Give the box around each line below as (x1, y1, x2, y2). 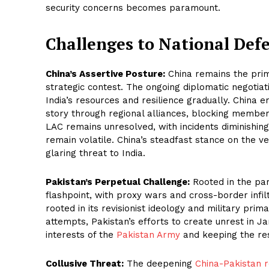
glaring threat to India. (46, 148, 145, 159)
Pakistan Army (116, 229, 180, 241)
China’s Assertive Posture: (46, 68, 165, 80)
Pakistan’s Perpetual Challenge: (46, 177, 190, 188)
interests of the (46, 229, 116, 241)
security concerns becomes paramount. (46, 2, 220, 14)
